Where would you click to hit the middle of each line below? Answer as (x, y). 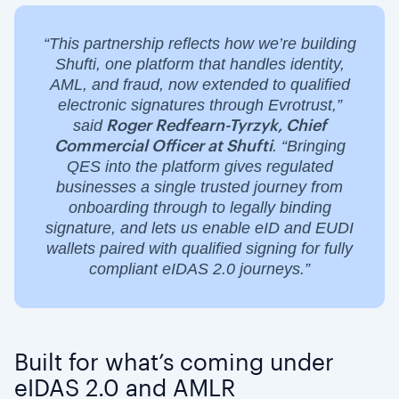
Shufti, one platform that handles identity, (199, 64)
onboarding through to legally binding (199, 207)
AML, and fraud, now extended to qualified (199, 84)
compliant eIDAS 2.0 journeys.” (199, 269)
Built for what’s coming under (174, 363)
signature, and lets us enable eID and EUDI (199, 228)
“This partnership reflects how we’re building (199, 43)
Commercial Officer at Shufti (163, 146)
